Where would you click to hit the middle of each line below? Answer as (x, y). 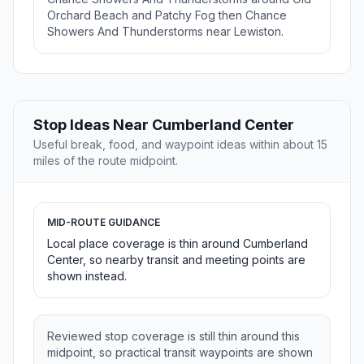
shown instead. (87, 276)
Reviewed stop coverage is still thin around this (173, 336)
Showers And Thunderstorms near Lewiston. (165, 32)
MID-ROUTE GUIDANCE (104, 223)
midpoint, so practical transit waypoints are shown (180, 353)
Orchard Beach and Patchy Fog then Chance (167, 15)
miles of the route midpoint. (106, 161)
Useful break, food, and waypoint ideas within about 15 (180, 145)
